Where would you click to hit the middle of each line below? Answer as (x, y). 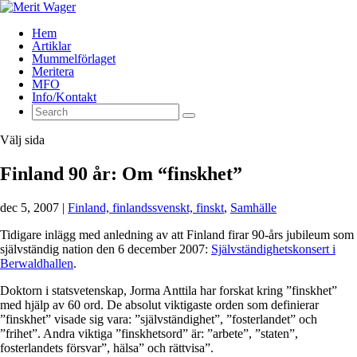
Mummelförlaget (74, 59)
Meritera (53, 71)
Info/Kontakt (64, 97)
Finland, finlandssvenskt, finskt (146, 207)
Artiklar (51, 46)
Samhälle (253, 207)
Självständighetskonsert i (273, 249)
